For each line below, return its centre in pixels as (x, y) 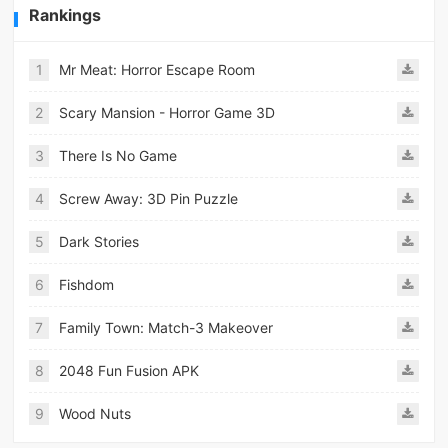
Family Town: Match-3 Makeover (166, 327)
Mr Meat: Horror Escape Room (157, 69)
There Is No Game (118, 155)
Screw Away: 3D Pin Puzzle (149, 198)
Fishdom (87, 284)
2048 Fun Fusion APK (129, 370)
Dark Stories (99, 241)
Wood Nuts (95, 413)
